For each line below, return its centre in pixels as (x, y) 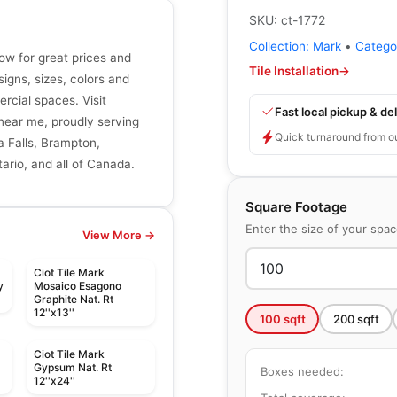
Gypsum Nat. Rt (72, 368)
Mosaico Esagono (77, 286)
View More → (119, 236)
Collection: (281, 46)
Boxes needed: (302, 371)
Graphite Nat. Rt (73, 300)
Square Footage (296, 207)
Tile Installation (294, 71)
